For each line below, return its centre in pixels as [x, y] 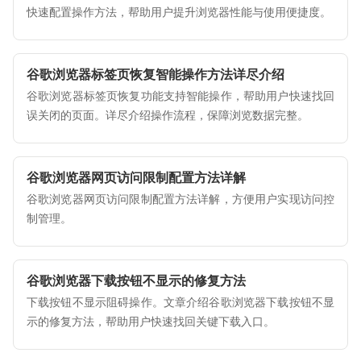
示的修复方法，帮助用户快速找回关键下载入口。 [151, 322]
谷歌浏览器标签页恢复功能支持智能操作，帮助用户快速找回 [180, 96]
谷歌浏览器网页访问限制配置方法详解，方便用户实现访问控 [180, 199]
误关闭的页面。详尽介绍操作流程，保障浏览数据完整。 [168, 115]
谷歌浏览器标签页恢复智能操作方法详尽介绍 [156, 74]
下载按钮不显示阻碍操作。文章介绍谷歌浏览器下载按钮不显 [180, 302]
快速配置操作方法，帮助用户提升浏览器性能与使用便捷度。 [179, 12]
